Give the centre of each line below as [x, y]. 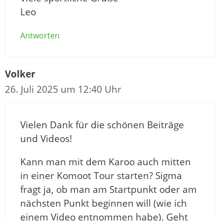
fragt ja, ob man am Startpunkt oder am [109, 190]
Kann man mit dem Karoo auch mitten [106, 162]
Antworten [40, 36]
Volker [20, 74]
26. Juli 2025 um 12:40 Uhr [63, 90]
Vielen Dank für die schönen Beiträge [102, 125]
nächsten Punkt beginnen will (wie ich [104, 203]
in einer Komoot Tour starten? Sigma [101, 176]
